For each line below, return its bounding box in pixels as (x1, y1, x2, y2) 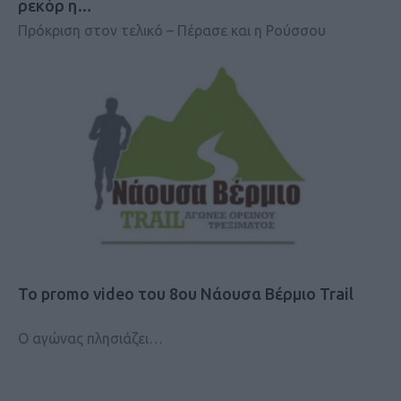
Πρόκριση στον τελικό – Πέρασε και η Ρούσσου (18, 22, 326, 39)
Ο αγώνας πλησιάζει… (18, 329, 163, 346)
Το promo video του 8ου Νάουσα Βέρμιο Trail (18, 284, 354, 303)
